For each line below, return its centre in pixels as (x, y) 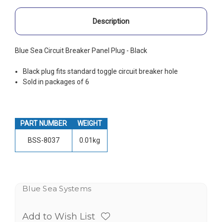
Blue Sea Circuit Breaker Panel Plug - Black (81, 50)
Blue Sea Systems (57, 188)
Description (111, 21)
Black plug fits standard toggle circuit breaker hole (101, 71)
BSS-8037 (44, 140)
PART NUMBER (44, 123)
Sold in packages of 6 (56, 82)
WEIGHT (90, 123)
